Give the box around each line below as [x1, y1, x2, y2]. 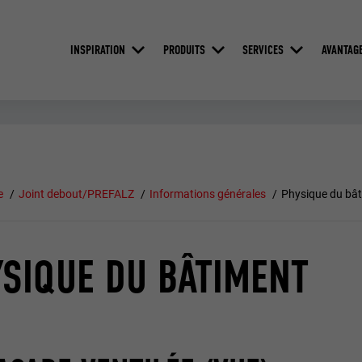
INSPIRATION [69, 41, 125, 57]
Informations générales [149, 187, 266, 201]
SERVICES [242, 41, 284, 57]
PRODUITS [162, 41, 205, 57]
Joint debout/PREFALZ [19, 187, 135, 201]
